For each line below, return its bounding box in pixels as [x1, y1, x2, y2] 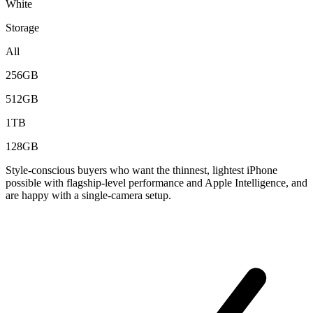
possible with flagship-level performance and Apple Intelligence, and [6, 176, 307, 189]
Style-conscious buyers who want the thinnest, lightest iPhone [6, 163, 277, 176]
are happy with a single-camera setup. [6, 189, 171, 201]
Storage [6, 21, 39, 34]
